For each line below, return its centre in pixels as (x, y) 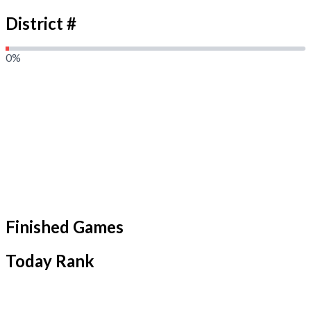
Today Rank (50, 261)
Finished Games (65, 227)
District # (41, 23)
